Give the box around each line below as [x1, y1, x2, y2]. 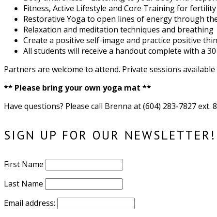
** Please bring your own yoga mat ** [4, 82, 151, 93]
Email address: [4, 198, 57, 209]
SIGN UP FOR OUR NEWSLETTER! [4, 127, 216, 143]
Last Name [4, 178, 43, 189]
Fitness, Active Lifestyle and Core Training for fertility [23, 2, 216, 14]
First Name [4, 159, 44, 170]
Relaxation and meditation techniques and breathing [23, 24, 214, 35]
